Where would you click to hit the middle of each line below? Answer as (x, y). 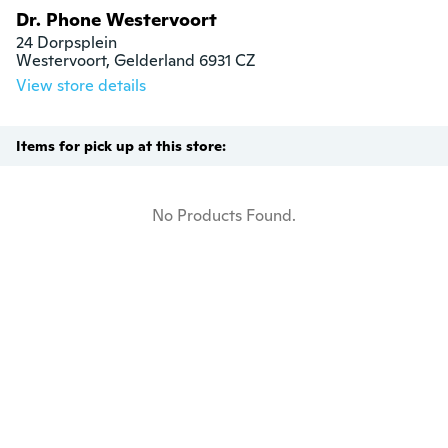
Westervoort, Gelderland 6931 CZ (135, 61)
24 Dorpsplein (66, 43)
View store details (81, 86)
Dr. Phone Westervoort (116, 20)
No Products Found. (224, 216)
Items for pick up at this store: (121, 146)
